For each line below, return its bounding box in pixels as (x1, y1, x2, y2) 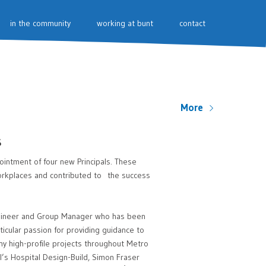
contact (179, 18, 205, 28)
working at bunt (97, 18, 153, 28)
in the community (10, 18, 71, 28)
